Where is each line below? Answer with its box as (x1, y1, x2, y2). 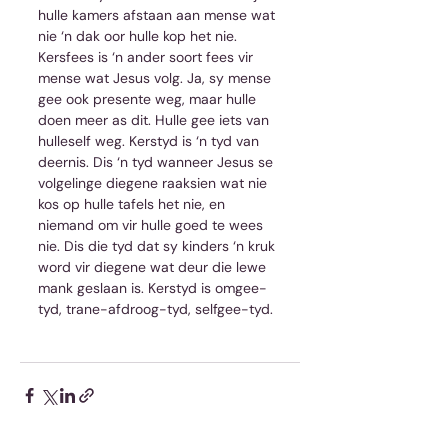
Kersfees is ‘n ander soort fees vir (38, 47, 257, 66)
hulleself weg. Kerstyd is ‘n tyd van (38, 131, 263, 150)
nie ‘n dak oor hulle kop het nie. (38, 26, 241, 45)
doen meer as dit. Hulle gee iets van (38, 110, 273, 129)
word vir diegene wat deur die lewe (38, 257, 270, 276)
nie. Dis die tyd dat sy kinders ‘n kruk (38, 236, 279, 255)
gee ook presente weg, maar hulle (38, 89, 260, 108)
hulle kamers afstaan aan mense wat (38, 5, 279, 24)
